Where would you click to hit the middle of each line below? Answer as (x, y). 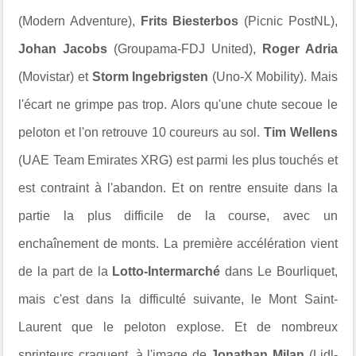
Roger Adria (296, 49)
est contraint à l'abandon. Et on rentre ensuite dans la (178, 188)
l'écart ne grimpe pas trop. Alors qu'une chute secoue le (178, 105)
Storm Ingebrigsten (150, 77)
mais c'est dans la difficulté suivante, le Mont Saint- (178, 300)
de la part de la (66, 272)
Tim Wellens (300, 133)
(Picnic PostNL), (290, 21)
